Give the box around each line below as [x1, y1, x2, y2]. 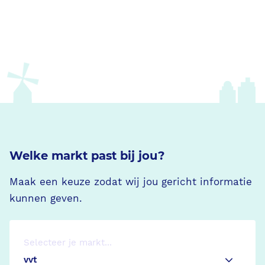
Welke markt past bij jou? [9, 148, 164, 163]
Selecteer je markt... [24, 237, 112, 248]
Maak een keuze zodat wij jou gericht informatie [9, 176, 252, 188]
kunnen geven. [9, 192, 82, 204]
